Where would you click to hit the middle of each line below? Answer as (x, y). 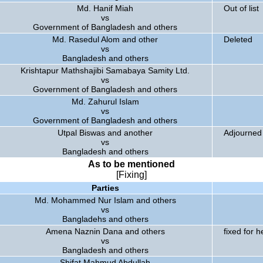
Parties (105, 188)
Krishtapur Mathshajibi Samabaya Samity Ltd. (105, 70)
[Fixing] (131, 175)
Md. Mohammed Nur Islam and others (105, 200)
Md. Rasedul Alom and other (105, 39)
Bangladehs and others (105, 219)
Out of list (241, 8)
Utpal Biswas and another (105, 133)
